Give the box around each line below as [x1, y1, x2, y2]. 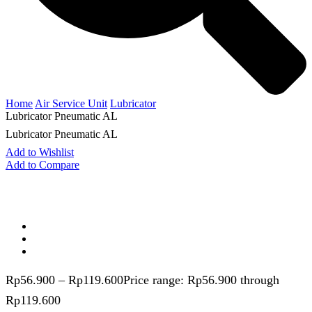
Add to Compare [6, 158, 79, 171]
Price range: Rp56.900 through [123, 272, 279, 287]
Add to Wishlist [6, 146, 74, 158]
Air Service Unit [35, 97, 107, 109]
